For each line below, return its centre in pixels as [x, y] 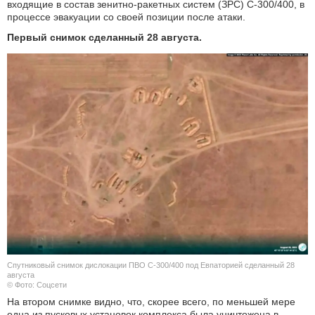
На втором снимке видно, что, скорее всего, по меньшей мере [151, 301]
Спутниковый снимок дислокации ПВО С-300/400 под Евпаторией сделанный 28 [151, 265]
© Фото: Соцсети [37, 284]
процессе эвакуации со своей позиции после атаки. [126, 17]
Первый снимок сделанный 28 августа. [104, 38]
